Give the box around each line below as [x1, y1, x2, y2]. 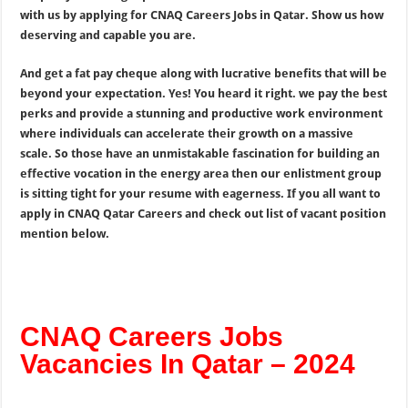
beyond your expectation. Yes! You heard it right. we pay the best [20, 87, 388, 100]
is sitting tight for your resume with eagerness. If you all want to [20, 187, 382, 200]
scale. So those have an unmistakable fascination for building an [20, 147, 381, 160]
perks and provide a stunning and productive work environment [20, 107, 383, 120]
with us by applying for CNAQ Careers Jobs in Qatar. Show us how [20, 8, 384, 22]
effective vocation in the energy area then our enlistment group [20, 167, 382, 180]
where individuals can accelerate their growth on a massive [20, 127, 354, 140]
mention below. [20, 227, 110, 240]
